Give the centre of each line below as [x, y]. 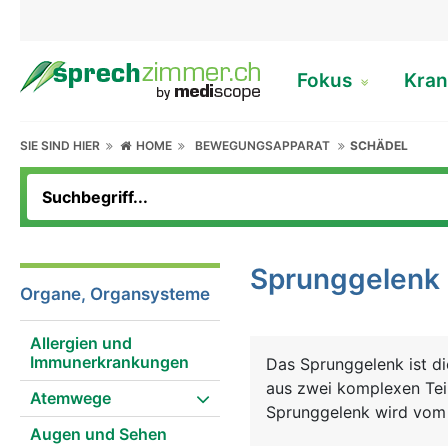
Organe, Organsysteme [115, 294]
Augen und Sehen [98, 434]
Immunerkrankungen [109, 362]
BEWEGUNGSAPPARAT [263, 145]
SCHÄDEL [379, 145]
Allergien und [81, 343]
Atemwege [70, 398]
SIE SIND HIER [63, 145]
